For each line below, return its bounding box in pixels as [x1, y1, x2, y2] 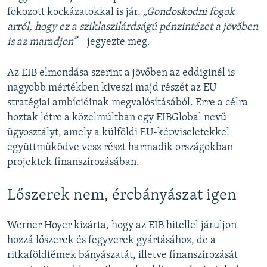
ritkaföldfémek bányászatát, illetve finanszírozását [7, 250, 238, 262]
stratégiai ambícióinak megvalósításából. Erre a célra [7, 97, 248, 108]
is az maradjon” [7, 36, 79, 48]
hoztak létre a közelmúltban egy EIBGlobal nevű [7, 111, 226, 123]
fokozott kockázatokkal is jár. [7, 6, 143, 18]
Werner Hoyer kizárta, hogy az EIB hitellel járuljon [7, 220, 237, 232]
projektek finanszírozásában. [7, 156, 139, 168]
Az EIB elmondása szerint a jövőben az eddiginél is [7, 67, 235, 79]
